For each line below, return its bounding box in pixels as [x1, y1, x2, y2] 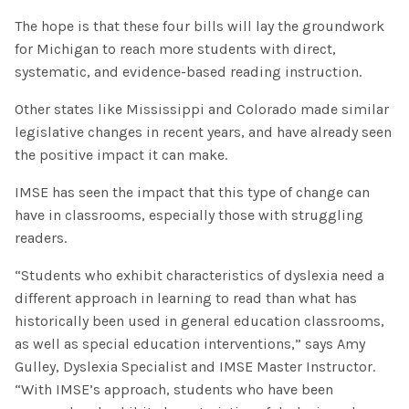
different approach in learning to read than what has [15, 288, 357, 307]
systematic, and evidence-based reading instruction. [15, 62, 365, 80]
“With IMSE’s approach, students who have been [15, 380, 333, 398]
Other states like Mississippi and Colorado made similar [15, 100, 389, 118]
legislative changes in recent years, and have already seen [15, 122, 392, 141]
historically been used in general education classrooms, [15, 311, 384, 330]
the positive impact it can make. [15, 145, 227, 163]
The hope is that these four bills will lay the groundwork [15, 16, 384, 35]
